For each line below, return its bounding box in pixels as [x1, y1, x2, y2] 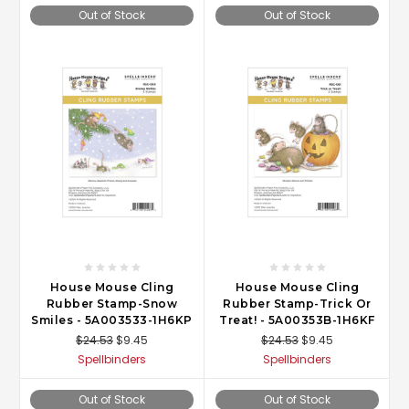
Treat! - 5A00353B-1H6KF [219, 313, 375, 327]
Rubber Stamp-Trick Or [223, 297, 372, 310]
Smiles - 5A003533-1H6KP [31, 313, 193, 327]
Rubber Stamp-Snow [46, 297, 178, 310]
